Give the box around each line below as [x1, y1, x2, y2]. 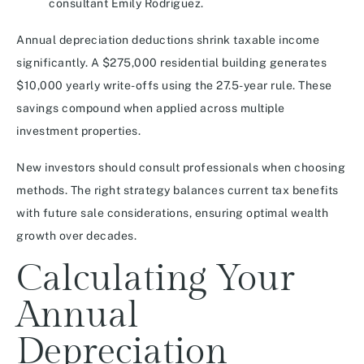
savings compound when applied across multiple [16, 102, 285, 115]
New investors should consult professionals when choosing [16, 161, 345, 175]
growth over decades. [16, 229, 136, 243]
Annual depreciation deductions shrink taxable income [16, 33, 319, 47]
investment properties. [16, 124, 141, 138]
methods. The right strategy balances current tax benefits [16, 184, 339, 197]
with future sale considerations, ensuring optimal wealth [16, 206, 328, 220]
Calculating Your [16, 258, 295, 301]
